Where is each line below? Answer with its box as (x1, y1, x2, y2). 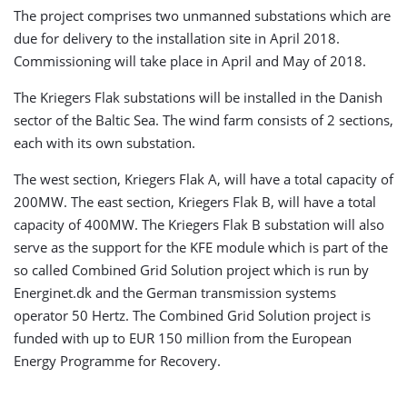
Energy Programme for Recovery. (14, 352, 221, 371)
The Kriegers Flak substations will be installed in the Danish (14, 88, 382, 107)
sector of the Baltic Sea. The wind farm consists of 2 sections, (14, 111, 393, 130)
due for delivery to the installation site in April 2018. (14, 29, 340, 48)
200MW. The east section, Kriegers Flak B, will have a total (14, 193, 376, 212)
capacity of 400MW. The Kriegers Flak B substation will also (14, 215, 384, 234)
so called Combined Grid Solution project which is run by (14, 261, 369, 280)
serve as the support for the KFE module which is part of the (14, 238, 388, 257)
